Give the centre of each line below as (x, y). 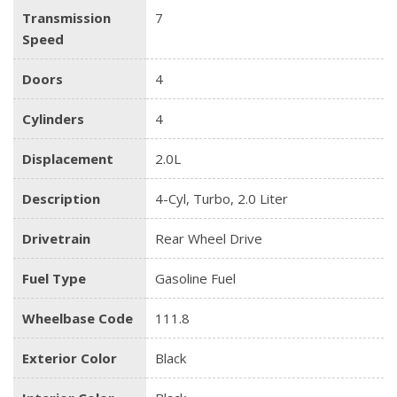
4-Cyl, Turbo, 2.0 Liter (222, 199)
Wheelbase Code (78, 319)
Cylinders (53, 119)
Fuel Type (54, 279)
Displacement (68, 159)
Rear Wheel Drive (209, 239)
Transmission (66, 18)
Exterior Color (70, 358)
